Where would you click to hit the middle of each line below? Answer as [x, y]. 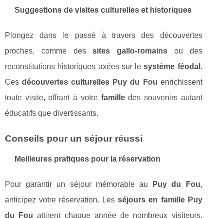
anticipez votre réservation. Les [62, 200]
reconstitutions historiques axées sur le [74, 66]
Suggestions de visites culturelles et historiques [103, 10]
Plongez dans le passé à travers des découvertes [104, 35]
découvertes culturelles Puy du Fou [90, 82]
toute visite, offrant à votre [53, 97]
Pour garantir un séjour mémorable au [79, 184]
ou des [185, 51]
